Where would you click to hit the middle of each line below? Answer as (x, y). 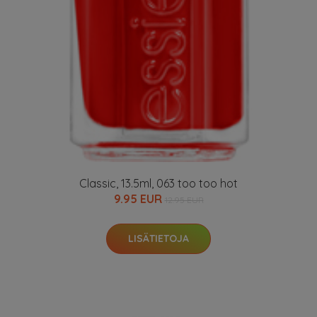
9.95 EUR (139, 199)
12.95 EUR (184, 200)
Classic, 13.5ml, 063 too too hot (158, 183)
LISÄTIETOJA (158, 238)
